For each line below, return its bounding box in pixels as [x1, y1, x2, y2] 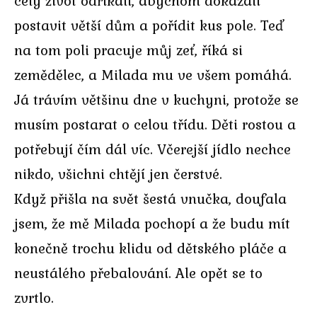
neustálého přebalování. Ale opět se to [14, 261, 263, 284]
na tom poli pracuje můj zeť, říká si [14, 38, 243, 61]
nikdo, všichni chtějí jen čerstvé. [14, 162, 222, 185]
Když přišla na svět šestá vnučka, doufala [14, 187, 287, 209]
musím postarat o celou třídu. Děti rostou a [14, 113, 296, 135]
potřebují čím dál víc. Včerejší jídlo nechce [14, 137, 291, 160]
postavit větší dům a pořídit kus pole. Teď [14, 13, 284, 36]
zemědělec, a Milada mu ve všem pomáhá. [14, 63, 292, 86]
